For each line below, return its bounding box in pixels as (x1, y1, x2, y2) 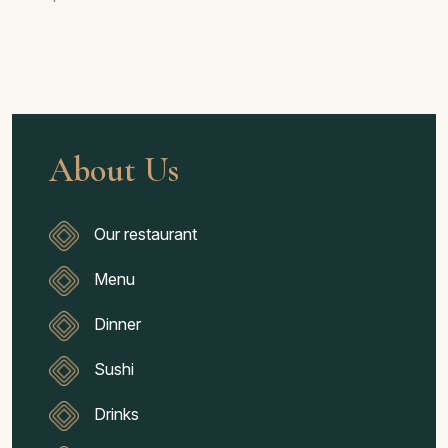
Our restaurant (94, 224, 197, 245)
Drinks (94, 404, 139, 425)
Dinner (94, 314, 141, 335)
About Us (49, 150, 179, 191)
